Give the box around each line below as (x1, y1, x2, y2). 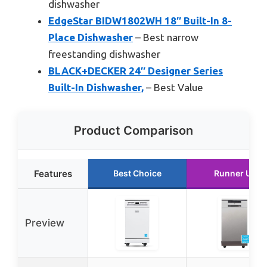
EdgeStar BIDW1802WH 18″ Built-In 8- (48, 15, 232, 27)
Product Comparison (74, 123, 193, 138)
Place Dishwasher (48, 32, 133, 44)
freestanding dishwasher (48, 48, 160, 60)
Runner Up (214, 167, 257, 178)
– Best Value (144, 82, 203, 94)
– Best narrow (133, 32, 198, 44)
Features (33, 167, 72, 179)
